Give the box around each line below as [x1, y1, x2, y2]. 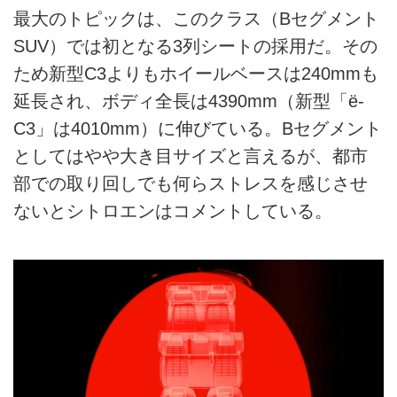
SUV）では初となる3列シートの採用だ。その [13, 36, 378, 57]
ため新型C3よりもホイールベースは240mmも [13, 64, 378, 84]
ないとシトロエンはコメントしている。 [13, 201, 332, 222]
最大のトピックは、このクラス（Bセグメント [13, 9, 379, 29]
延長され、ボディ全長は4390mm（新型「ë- [13, 91, 364, 112]
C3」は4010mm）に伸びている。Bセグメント [13, 119, 382, 139]
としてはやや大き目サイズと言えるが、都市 [13, 146, 368, 167]
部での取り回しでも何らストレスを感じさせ [13, 174, 368, 194]
